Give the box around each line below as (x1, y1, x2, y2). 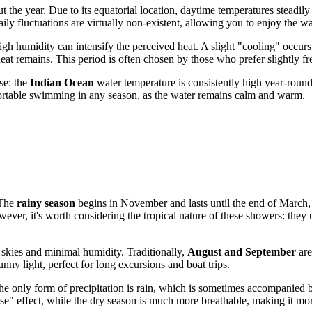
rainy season (17, 197, 75, 210)
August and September (187, 246, 296, 258)
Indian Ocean (30, 76, 94, 88)
